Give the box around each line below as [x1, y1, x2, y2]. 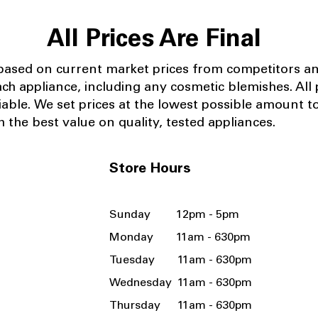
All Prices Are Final [46, 28, 261, 53]
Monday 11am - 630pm [109, 231, 253, 243]
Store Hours [109, 162, 191, 177]
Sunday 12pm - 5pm [109, 209, 239, 221]
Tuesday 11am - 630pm [109, 254, 252, 266]
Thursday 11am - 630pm [109, 300, 252, 312]
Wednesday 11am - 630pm [109, 277, 252, 289]
